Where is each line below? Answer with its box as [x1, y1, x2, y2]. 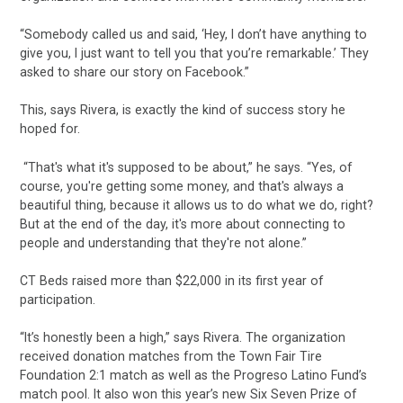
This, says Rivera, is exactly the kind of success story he [20, 103, 346, 118]
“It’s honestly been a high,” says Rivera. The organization [20, 330, 346, 345]
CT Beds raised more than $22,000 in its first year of [20, 273, 325, 288]
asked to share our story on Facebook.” [20, 65, 254, 80]
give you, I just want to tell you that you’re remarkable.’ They [20, 46, 370, 61]
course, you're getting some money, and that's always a [20, 178, 345, 193]
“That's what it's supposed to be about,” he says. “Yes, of [23, 159, 354, 175]
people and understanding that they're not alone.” [20, 235, 308, 250]
